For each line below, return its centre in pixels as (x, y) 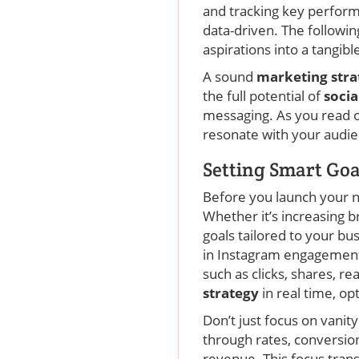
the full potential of (263, 96)
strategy (232, 293)
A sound (230, 77)
